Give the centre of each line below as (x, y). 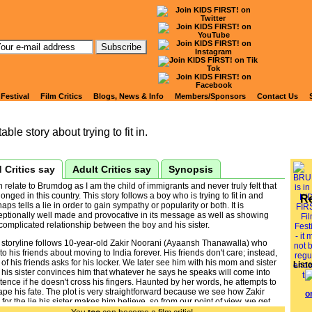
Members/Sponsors (210, 96)
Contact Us (278, 96)
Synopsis (191, 169)
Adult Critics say (112, 169)
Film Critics (61, 96)
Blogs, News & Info (128, 96)
